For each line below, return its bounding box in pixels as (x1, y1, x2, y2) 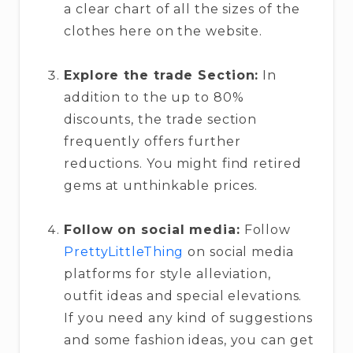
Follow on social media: (64, 222, 240, 238)
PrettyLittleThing (64, 244, 184, 260)
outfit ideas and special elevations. (64, 288, 303, 304)
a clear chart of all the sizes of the (64, 2, 301, 17)
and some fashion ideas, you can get (64, 333, 314, 348)
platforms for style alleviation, (64, 266, 271, 282)
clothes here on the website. (64, 24, 263, 39)
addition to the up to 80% (64, 90, 244, 106)
